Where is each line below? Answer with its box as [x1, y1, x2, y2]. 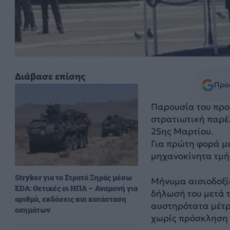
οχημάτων [14, 204, 50, 215]
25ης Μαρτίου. [150, 126, 214, 138]
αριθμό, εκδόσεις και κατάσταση [14, 194, 126, 204]
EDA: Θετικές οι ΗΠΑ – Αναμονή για [14, 183, 138, 193]
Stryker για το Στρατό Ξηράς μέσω [14, 172, 132, 182]
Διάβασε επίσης [14, 70, 85, 82]
